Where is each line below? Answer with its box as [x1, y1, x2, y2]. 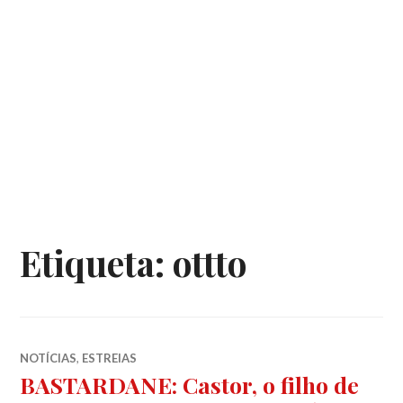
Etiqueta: [20, 238, 174, 286]
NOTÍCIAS [20, 350, 77, 365]
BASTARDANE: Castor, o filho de [20, 369, 360, 399]
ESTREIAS [82, 350, 138, 365]
